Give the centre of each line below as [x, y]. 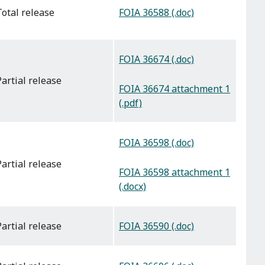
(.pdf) [130, 103]
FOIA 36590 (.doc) [156, 226]
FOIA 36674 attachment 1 [174, 88]
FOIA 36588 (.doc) [156, 13]
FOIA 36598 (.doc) [156, 143]
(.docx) [132, 186]
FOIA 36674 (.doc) [156, 59]
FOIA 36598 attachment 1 [174, 172]
